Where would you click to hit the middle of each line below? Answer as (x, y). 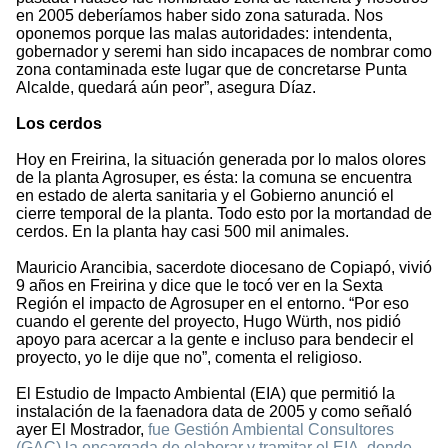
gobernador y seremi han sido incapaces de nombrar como (224, 52)
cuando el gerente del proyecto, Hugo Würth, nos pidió (208, 322)
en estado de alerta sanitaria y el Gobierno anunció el (205, 196)
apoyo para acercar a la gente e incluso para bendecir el (215, 340)
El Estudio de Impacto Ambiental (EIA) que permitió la (205, 394)
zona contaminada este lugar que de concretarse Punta (211, 70)
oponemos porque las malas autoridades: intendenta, (204, 34)
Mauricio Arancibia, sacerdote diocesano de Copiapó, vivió (224, 268)
